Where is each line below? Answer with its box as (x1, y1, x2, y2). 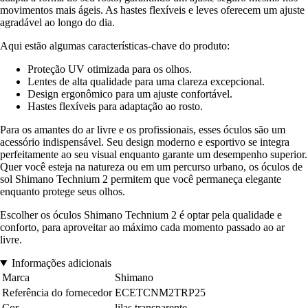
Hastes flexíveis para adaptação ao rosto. (27, 100, 203, 113)
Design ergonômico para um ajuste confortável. (27, 88, 232, 100)
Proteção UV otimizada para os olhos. (27, 63, 192, 76)
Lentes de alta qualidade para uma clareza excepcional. (27, 76, 265, 88)
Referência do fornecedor (2, 287, 112, 299)
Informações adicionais (11, 257, 111, 269)
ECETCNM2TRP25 (115, 287, 206, 299)
